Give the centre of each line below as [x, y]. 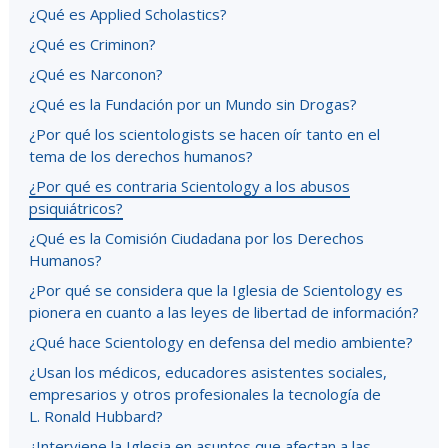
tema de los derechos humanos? [141, 156]
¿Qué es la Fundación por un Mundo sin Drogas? [193, 104]
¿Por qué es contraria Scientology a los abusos [189, 186]
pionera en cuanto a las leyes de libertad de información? [224, 312]
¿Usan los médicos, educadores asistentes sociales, [208, 372]
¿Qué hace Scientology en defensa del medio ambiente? [221, 342]
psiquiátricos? [76, 208]
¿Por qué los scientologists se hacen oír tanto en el [204, 134]
